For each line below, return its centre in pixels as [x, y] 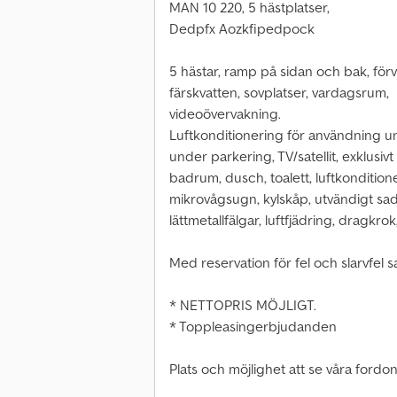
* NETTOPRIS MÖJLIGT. [243, 305]
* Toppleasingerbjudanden [253, 327]
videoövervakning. [225, 114]
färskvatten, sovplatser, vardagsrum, [279, 93]
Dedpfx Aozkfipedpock [242, 29]
